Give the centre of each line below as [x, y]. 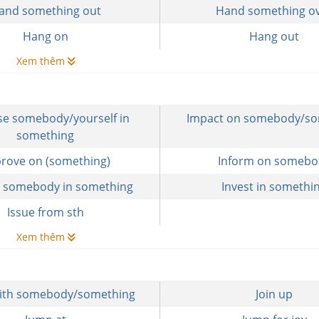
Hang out [274, 36]
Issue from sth [45, 212]
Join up [274, 294]
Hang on [45, 36]
